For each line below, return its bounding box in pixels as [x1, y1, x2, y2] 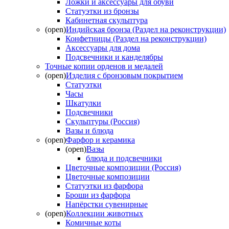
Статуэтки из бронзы [65, 7, 139, 16]
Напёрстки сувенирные [65, 200, 148, 209]
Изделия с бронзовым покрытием [66, 71, 183, 80]
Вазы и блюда [65, 126, 113, 135]
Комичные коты [65, 218, 121, 227]
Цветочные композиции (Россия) [65, 163, 181, 172]
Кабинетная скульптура [65, 16, 148, 25]
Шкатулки [65, 99, 101, 108]
